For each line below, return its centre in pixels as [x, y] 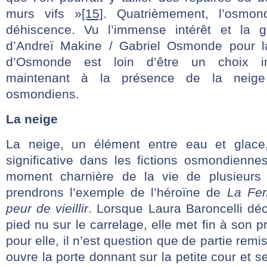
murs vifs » [44, 13]
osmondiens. [43, 94]
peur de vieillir [47, 208]
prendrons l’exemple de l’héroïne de [117, 192]
